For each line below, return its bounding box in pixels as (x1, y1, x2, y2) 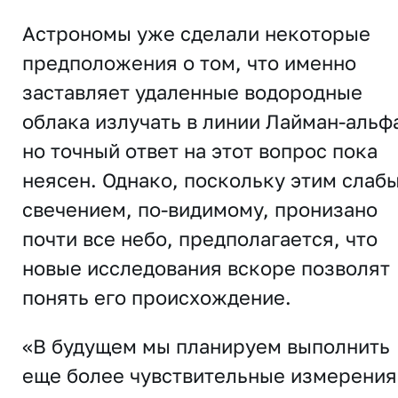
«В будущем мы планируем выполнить (22, 333, 390, 358)
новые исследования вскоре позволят (22, 255, 390, 280)
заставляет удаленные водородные (22, 79, 362, 104)
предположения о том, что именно (22, 50, 356, 75)
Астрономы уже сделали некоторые (22, 20, 370, 45)
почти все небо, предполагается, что (22, 226, 378, 251)
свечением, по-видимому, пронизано (22, 196, 378, 221)
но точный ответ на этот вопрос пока (22, 138, 378, 163)
